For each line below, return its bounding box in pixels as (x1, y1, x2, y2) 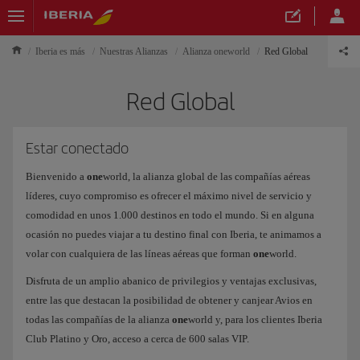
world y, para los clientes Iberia (188, 313, 322, 325)
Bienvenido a (26, 170, 87, 182)
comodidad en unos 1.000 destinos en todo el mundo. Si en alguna (26, 209, 314, 221)
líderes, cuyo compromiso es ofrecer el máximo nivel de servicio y (26, 190, 312, 202)
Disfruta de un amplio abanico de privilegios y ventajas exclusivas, (26, 275, 317, 287)
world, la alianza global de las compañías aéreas (103, 170, 310, 182)
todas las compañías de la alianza (26, 313, 172, 325)
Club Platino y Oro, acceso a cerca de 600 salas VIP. (26, 333, 249, 345)
